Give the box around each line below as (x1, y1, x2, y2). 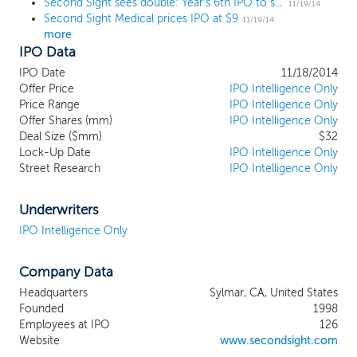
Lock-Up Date (19, 146, 91, 159)
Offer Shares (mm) (19, 114, 112, 127)
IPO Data (19, 44, 76, 60)
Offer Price (19, 82, 74, 96)
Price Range (19, 98, 80, 112)
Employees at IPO (19, 318, 110, 331)
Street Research (19, 162, 100, 175)
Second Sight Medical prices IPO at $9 (44, 12, 238, 25)
